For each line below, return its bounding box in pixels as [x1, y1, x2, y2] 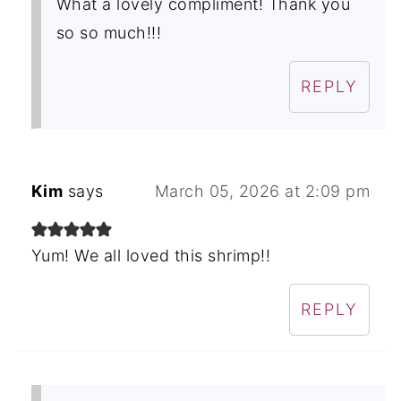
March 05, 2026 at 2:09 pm [154, 181, 371, 200]
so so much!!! [55, 22, 162, 42]
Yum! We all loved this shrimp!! [30, 245, 271, 265]
